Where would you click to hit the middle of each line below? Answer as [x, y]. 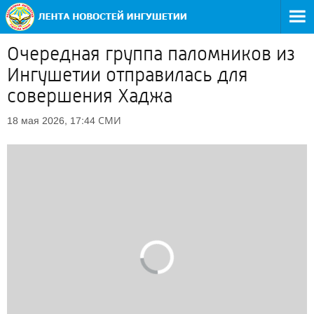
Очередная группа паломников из [151, 54]
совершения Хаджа [90, 96]
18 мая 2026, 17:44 [51, 121]
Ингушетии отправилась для [128, 75]
